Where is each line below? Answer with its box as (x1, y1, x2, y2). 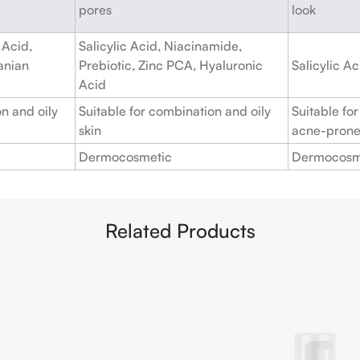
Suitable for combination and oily (79, 102, 271, 119)
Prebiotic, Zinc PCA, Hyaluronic (79, 56, 263, 73)
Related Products (104, 218, 256, 243)
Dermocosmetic (79, 148, 172, 165)
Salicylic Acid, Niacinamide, (79, 37, 242, 54)
